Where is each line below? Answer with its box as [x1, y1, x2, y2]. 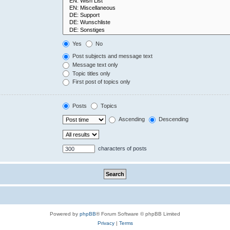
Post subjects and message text [71, 53, 153, 60]
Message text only [71, 61, 119, 68]
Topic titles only [71, 70, 111, 76]
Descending [157, 116, 189, 123]
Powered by [50, 211, 80, 217]
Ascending [117, 116, 145, 123]
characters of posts [97, 145, 147, 152]
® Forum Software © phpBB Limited [96, 211, 180, 217]
